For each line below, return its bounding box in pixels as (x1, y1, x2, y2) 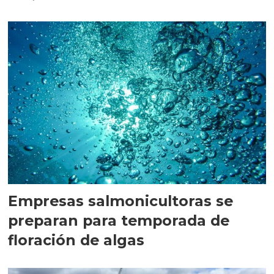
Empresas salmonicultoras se (8, 192, 234, 210)
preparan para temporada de (8, 212, 230, 230)
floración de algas (8, 231, 145, 250)
